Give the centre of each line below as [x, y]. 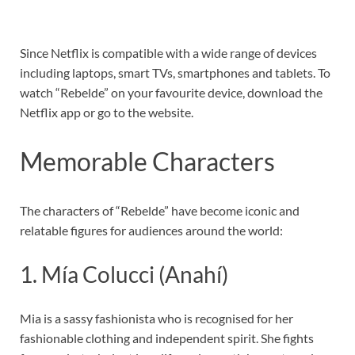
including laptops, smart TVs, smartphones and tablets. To [175, 73]
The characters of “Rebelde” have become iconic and [160, 210]
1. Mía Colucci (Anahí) [124, 274]
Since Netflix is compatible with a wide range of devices [168, 53]
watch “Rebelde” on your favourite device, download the [171, 93]
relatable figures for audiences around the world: [151, 230]
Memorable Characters [147, 161]
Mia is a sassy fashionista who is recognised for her [157, 319]
